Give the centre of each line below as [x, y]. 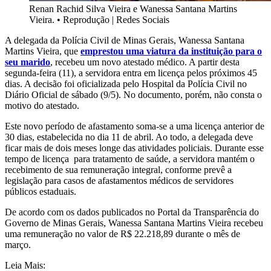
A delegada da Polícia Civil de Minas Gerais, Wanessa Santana [125, 41]
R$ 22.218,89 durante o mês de [180, 234]
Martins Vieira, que [43, 51]
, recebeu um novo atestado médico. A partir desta [145, 62]
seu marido [28, 62]
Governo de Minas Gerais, [57, 223]
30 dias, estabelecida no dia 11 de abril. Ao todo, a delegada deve [129, 137]
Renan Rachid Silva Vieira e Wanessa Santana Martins [133, 9]
